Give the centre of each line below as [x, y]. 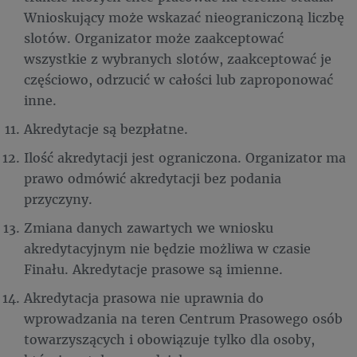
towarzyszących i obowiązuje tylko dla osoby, [169, 339]
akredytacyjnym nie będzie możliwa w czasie [167, 248]
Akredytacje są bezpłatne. [106, 129]
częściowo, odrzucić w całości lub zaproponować [178, 79]
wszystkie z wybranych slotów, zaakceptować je [178, 59]
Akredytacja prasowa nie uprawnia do [144, 298]
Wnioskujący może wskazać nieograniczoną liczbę [184, 17]
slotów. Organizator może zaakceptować [154, 38]
